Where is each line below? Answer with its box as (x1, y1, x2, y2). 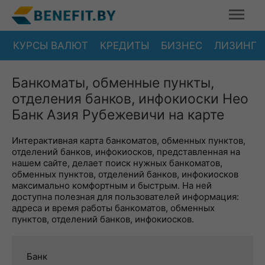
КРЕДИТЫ (100, 39, 149, 51)
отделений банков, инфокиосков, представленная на (12, 146, 240, 157)
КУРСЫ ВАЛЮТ (13, 39, 88, 51)
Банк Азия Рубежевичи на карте (12, 106, 224, 123)
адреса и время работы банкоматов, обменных (12, 202, 215, 214)
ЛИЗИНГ (214, 39, 257, 51)
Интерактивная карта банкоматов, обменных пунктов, (12, 135, 245, 146)
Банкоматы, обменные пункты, (12, 75, 214, 91)
